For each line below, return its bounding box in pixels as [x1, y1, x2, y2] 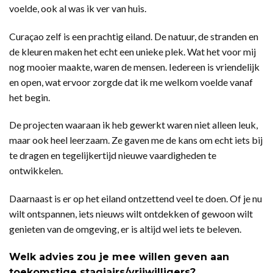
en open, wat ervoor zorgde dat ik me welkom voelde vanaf [9, 76, 253, 88]
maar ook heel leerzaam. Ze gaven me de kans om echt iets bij [9, 134, 263, 146]
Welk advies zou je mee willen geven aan [9, 251, 229, 263]
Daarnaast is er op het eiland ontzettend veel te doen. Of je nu [9, 193, 262, 205]
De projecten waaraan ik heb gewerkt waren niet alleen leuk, [9, 119, 258, 131]
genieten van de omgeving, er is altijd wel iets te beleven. [9, 223, 241, 235]
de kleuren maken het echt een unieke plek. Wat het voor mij [9, 45, 256, 57]
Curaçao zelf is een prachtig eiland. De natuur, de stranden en [9, 30, 258, 42]
